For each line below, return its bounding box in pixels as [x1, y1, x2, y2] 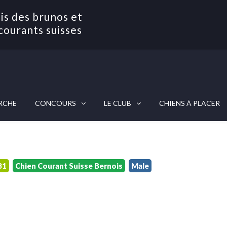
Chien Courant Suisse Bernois [15, 161, 123, 170]
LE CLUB [104, 99, 131, 107]
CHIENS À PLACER [159, 99, 220, 107]
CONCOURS [35, 99, 76, 107]
